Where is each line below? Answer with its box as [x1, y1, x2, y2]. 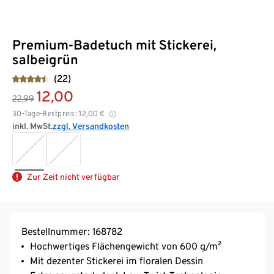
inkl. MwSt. [12, 120, 53, 131]
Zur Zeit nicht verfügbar [27, 171, 120, 182]
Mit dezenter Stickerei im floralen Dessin [30, 254, 203, 267]
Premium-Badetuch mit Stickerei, [12, 36, 217, 53]
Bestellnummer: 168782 [21, 225, 122, 237]
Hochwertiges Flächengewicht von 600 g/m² [30, 240, 221, 252]
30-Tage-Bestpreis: [12, 108, 78, 118]
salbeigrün [12, 51, 78, 67]
